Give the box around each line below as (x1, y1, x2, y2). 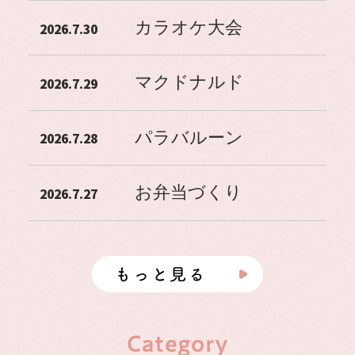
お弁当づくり (134, 183, 242, 203)
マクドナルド (134, 73, 244, 93)
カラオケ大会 (134, 18, 242, 38)
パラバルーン (134, 128, 243, 147)
